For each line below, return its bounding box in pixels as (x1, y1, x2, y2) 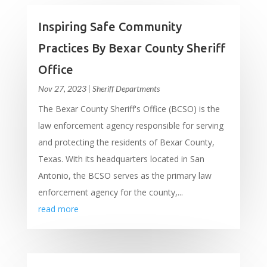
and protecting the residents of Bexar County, (38, 136, 215, 148)
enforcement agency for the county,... (38, 187, 183, 198)
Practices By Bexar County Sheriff (38, 41, 225, 55)
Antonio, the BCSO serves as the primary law (38, 170, 212, 181)
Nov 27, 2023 (38, 83, 86, 94)
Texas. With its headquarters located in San (38, 153, 204, 164)
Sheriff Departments (92, 83, 160, 94)
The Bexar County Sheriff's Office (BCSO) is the (38, 103, 220, 114)
